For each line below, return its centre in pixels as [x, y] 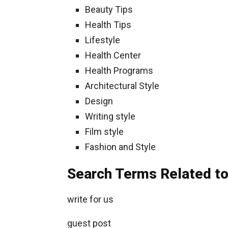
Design [99, 101]
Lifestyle [103, 40]
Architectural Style [122, 86]
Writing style [110, 116]
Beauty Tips [109, 9]
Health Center [113, 55]
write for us [90, 199]
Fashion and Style [120, 147]
